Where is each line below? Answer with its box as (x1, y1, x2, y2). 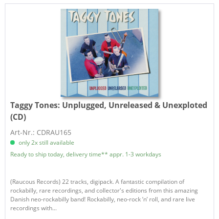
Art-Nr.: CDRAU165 (10, 127, 72, 137)
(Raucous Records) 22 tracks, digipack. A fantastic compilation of (10, 177, 185, 186)
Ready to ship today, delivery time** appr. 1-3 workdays (10, 150, 162, 158)
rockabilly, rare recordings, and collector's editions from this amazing (10, 186, 198, 195)
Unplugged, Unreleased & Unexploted (62, 99, 208, 110)
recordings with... (10, 203, 57, 212)
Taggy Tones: (10, 99, 63, 110)
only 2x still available (17, 138, 75, 147)
